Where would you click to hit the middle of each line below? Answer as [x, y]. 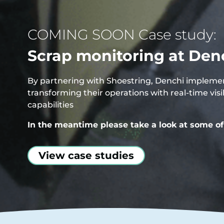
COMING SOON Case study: [122, 34]
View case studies [86, 155]
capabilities [50, 104]
